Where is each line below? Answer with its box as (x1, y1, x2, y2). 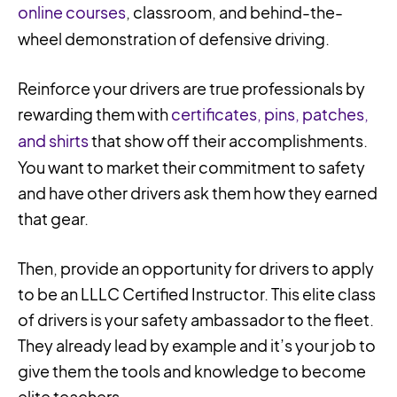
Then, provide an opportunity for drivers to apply (18, 258, 374, 279)
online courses (18, 2, 126, 23)
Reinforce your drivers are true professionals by (18, 78, 365, 99)
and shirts (18, 130, 89, 152)
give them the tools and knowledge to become (18, 361, 366, 382)
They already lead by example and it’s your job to (18, 335, 376, 356)
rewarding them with (18, 104, 171, 125)
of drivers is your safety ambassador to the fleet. (18, 309, 374, 331)
